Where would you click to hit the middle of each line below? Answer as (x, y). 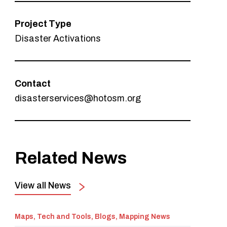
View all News (43, 186)
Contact (33, 83)
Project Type (43, 24)
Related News (71, 158)
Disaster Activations (58, 39)
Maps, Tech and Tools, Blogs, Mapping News (93, 217)
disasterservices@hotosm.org (78, 99)
